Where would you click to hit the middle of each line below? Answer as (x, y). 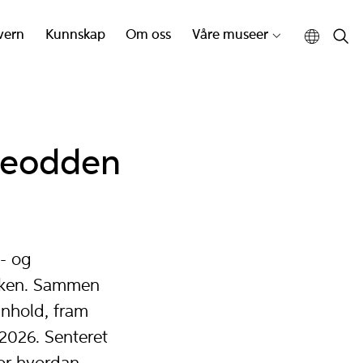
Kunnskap (75, 36)
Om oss (149, 36)
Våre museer (230, 36)
